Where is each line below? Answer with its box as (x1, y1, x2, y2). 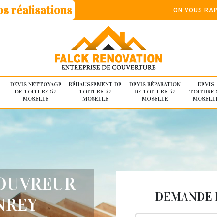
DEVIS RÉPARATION (129, 81, 181, 88)
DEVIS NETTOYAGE (10, 81, 62, 88)
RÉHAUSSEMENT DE (69, 81, 122, 88)
